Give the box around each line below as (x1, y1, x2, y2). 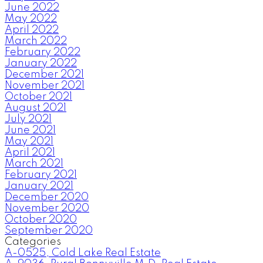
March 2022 (5, 36, 67, 47)
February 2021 (5, 170, 77, 181)
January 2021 (5, 181, 73, 192)
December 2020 (5, 192, 89, 203)
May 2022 (5, 14, 57, 25)
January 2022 (5, 58, 77, 69)
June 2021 (5, 125, 56, 136)
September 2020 (5, 225, 93, 237)
